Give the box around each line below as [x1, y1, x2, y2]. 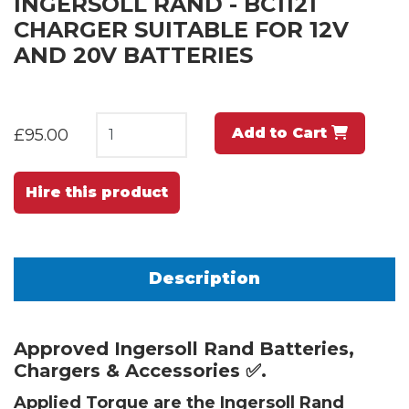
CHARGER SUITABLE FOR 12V [14, 16, 349, 43]
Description [149, 267, 260, 288]
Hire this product [26, 183, 168, 201]
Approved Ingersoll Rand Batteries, [14, 337, 354, 360]
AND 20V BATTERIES [14, 41, 253, 68]
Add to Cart [232, 123, 331, 142]
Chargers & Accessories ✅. [14, 359, 272, 382]
